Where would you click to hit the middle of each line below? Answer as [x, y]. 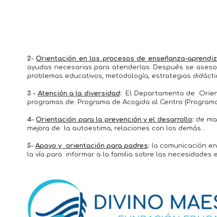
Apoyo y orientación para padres [92, 146]
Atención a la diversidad [79, 93]
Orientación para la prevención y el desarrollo [114, 119]
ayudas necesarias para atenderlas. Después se [110, 67]
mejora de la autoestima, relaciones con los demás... [116, 128]
